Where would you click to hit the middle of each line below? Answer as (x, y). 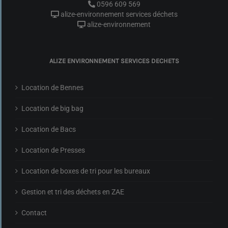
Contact (34, 212)
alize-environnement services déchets (119, 14)
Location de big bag (52, 108)
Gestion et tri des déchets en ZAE (73, 192)
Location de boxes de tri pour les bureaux (86, 171)
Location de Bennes (52, 87)
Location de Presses (53, 150)
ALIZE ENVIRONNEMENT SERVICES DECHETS (114, 61)
